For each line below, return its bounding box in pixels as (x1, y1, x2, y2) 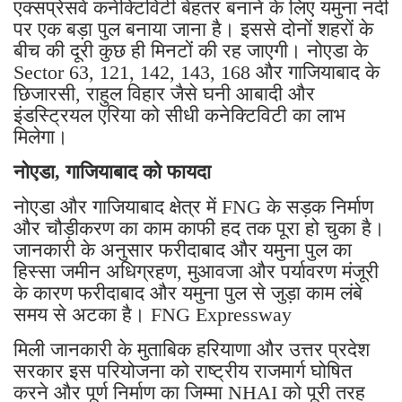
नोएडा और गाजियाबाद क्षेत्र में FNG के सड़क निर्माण (13, 196, 373, 219)
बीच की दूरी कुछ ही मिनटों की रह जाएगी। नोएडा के (13, 39, 368, 63)
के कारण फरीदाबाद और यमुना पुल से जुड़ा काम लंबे (13, 282, 363, 305)
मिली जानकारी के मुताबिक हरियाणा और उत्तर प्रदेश (13, 338, 370, 362)
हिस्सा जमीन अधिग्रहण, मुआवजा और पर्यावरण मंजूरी (13, 260, 379, 284)
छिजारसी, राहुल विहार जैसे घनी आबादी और (13, 83, 315, 106)
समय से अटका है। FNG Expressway (13, 303, 292, 327)
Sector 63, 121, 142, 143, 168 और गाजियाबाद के (13, 61, 380, 84)
